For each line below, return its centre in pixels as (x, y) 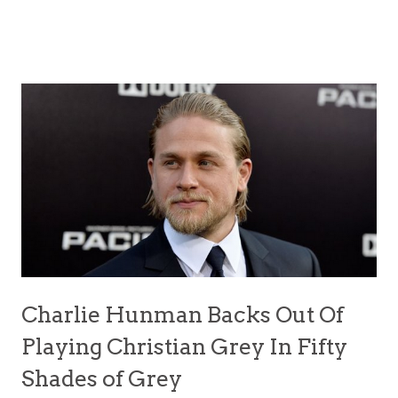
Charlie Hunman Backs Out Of (183, 314)
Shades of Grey (102, 378)
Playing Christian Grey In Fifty (184, 346)
